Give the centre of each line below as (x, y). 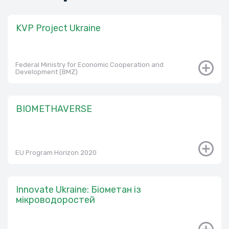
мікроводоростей (55, 200)
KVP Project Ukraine (58, 28)
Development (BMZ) (47, 72)
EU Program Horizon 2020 (56, 152)
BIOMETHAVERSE (54, 109)
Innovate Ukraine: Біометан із (78, 189)
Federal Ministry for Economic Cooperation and (89, 64)
